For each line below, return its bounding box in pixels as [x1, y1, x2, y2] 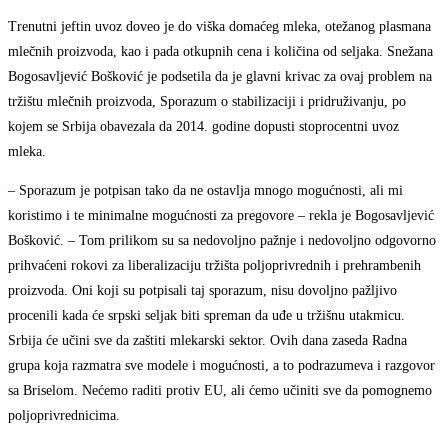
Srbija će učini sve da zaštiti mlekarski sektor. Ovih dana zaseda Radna [8, 332, 407, 348]
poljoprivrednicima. [8, 407, 120, 423]
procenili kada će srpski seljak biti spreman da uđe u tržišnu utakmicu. [8, 307, 405, 323]
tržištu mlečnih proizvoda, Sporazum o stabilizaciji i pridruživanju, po [8, 93, 406, 109]
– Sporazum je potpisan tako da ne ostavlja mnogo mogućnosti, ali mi [8, 182, 403, 198]
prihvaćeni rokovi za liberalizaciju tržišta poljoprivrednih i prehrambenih [8, 257, 421, 273]
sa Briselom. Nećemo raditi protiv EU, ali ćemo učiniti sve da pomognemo [8, 382, 432, 398]
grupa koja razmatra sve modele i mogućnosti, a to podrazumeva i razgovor [8, 357, 435, 373]
